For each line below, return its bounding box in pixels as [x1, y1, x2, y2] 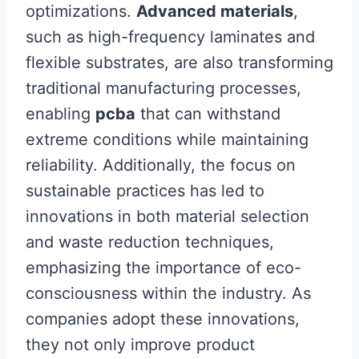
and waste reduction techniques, [26, 232, 274, 252]
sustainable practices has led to [26, 181, 264, 201]
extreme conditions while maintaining [26, 130, 309, 150]
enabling [26, 104, 95, 124]
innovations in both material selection [26, 207, 309, 227]
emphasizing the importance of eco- [26, 258, 301, 278]
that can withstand [135, 104, 280, 124]
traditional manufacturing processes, [26, 79, 301, 99]
